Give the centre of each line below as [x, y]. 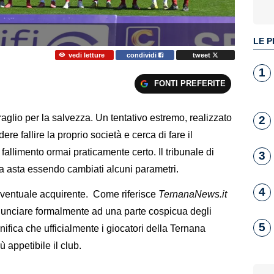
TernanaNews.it [191, 194]
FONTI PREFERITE [190, 83]
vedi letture [86, 55]
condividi [143, 55]
